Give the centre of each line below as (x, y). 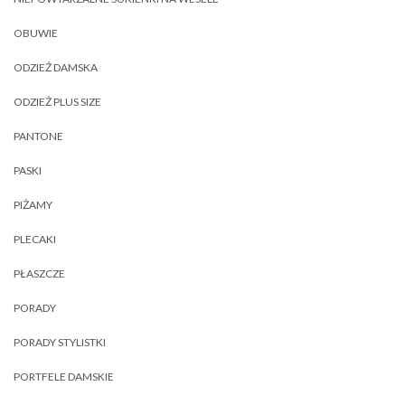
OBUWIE (36, 33)
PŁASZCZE (39, 273)
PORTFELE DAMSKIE (64, 376)
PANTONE (38, 136)
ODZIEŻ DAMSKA (56, 67)
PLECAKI (35, 239)
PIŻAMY (33, 204)
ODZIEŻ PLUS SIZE (57, 101)
